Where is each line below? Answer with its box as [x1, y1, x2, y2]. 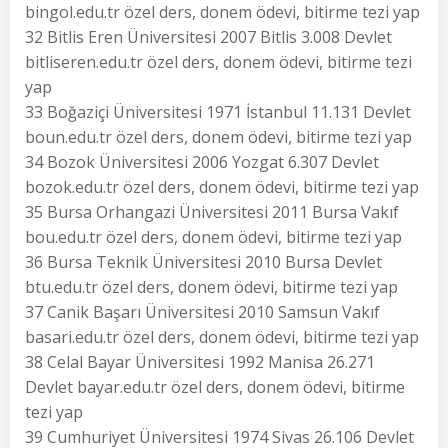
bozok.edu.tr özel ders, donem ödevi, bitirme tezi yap [25, 176, 419, 198]
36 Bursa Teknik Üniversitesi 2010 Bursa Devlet [25, 251, 382, 273]
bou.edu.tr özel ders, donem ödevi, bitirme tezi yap [25, 226, 402, 248]
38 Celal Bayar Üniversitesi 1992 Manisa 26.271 [25, 351, 375, 373]
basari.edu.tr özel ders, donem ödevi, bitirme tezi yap [25, 326, 419, 348]
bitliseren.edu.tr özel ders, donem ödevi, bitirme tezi [25, 51, 412, 73]
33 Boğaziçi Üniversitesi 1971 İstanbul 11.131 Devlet [25, 101, 411, 123]
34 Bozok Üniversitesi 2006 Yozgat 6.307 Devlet [25, 151, 379, 173]
